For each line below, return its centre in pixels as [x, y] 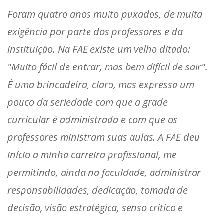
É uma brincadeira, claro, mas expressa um [101, 84]
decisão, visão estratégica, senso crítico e [95, 207]
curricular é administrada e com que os [92, 119]
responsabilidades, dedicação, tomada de [98, 190]
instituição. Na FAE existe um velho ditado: [99, 49]
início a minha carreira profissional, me [92, 154]
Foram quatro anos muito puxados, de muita [105, 14]
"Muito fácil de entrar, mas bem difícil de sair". [108, 66]
